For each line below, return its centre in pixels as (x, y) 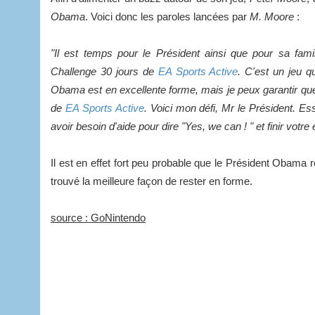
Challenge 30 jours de (104, 71)
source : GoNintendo (98, 217)
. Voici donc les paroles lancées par (167, 16)
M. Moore (272, 16)
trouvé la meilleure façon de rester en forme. (152, 181)
